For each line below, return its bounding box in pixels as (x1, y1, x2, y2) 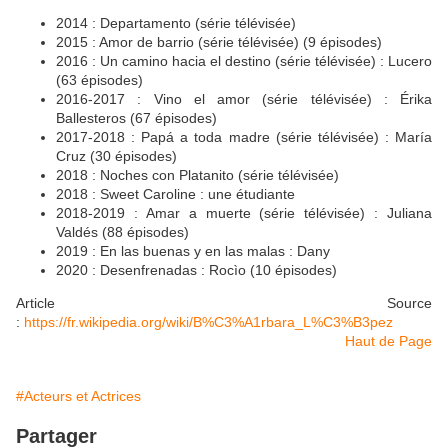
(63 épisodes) (56, 71, 143, 88)
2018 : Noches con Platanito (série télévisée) (56, 166, 339, 183)
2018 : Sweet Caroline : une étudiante (56, 185, 295, 202)
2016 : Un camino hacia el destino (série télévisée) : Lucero (56, 52, 432, 69)
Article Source (16, 294, 432, 311)
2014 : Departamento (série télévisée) (56, 14, 296, 31)
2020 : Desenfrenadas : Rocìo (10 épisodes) (56, 261, 337, 278)
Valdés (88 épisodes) (56, 223, 189, 240)
